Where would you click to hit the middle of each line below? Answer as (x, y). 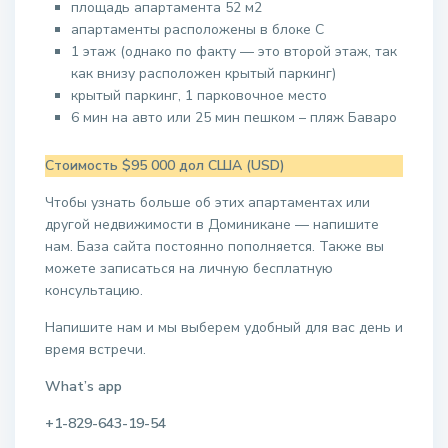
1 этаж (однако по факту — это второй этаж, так (234, 51)
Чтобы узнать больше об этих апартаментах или (207, 202)
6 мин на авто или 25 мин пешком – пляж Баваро (234, 117)
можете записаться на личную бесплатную (189, 268)
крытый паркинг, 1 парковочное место (199, 95)
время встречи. (95, 349)
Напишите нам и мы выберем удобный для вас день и (224, 327)
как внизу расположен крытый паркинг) (203, 73)
